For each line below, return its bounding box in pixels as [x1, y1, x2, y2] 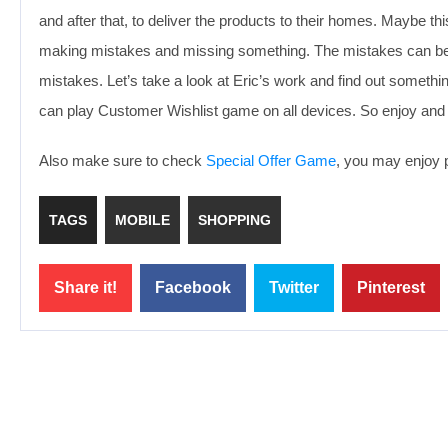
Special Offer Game [206, 152, 336, 169]
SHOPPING [198, 212, 271, 228]
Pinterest [357, 279, 425, 296]
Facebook [155, 279, 231, 296]
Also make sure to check [39, 152, 206, 169]
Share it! [54, 279, 117, 296]
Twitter [269, 279, 319, 296]
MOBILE [115, 212, 170, 228]
